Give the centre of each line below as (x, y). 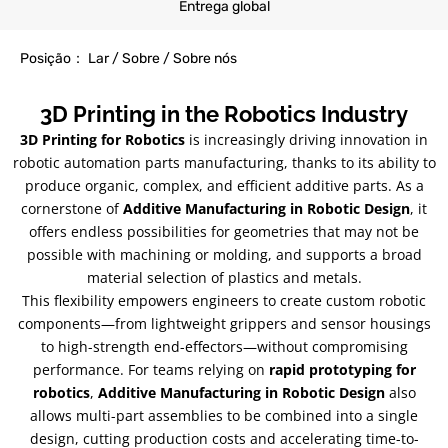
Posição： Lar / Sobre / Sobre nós (128, 58)
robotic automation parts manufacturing (148, 162)
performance (76, 369)
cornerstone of (70, 208)
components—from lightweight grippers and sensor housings (224, 323)
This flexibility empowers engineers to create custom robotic (224, 300)
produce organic (79, 185)
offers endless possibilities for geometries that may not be (224, 231)
